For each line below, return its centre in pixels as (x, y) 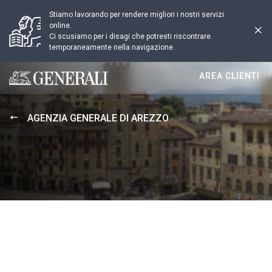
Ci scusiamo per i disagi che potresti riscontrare (130, 36)
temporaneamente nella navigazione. (112, 47)
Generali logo (37, 83)
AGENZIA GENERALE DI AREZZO (98, 118)
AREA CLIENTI (229, 76)
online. (60, 25)
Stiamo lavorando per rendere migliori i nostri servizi (137, 15)
